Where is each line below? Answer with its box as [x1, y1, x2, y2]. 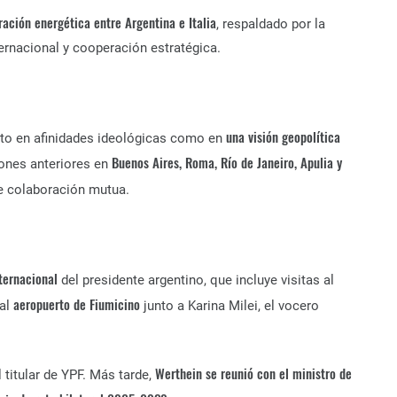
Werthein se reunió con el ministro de [155, 363, 352, 383]
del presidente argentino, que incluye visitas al [58, 272, 334, 288]
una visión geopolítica [226, 127, 340, 146]
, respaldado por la [216, 16, 325, 32]
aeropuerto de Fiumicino [13, 294, 140, 314]
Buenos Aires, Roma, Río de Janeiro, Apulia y [112, 152, 342, 172]
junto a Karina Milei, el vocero [140, 298, 319, 314]
